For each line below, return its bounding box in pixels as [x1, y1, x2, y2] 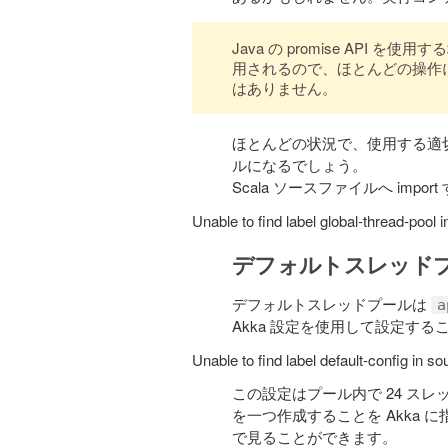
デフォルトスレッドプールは [232, 293, 431, 315]
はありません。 [232, 77, 337, 99]
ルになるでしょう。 [232, 154, 367, 176]
